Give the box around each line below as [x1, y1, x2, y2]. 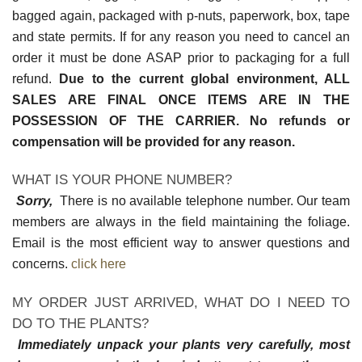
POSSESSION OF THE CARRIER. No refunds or [12, 113, 350, 128]
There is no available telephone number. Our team [52, 194, 351, 208]
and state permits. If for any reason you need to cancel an [12, 29, 350, 44]
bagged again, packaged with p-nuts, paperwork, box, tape [12, 8, 350, 23]
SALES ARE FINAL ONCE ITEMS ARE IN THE [12, 92, 350, 107]
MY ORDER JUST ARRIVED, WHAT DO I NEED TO [12, 295, 350, 311]
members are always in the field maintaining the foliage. [12, 215, 350, 229]
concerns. [12, 257, 68, 271]
